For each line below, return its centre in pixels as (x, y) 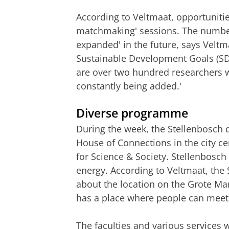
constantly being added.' (129, 86)
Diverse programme (132, 113)
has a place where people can (141, 198)
